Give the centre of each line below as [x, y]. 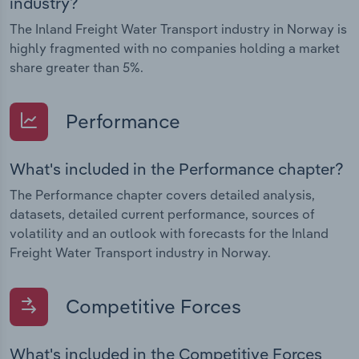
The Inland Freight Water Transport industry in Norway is [178, 28]
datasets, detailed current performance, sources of [162, 214]
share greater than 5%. [77, 67]
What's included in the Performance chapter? [177, 168]
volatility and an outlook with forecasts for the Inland [169, 233]
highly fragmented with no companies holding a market [175, 48]
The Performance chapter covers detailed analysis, [162, 194]
